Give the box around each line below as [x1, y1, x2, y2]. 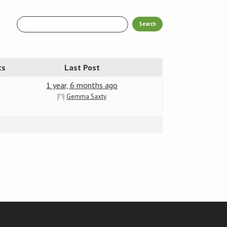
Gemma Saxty [66, 92, 107, 101]
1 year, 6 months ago [46, 80, 118, 91]
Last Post [64, 62, 100, 73]
